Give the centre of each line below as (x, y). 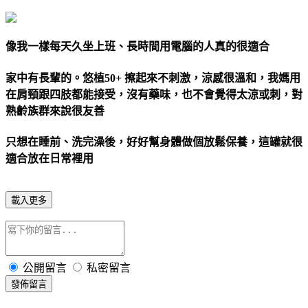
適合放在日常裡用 (49, 158)
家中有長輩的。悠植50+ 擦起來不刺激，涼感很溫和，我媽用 (153, 78)
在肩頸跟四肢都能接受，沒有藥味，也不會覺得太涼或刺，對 (154, 94)
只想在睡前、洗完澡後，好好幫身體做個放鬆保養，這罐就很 (154, 142)
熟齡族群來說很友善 (55, 111)
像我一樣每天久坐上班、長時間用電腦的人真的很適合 (137, 47)
